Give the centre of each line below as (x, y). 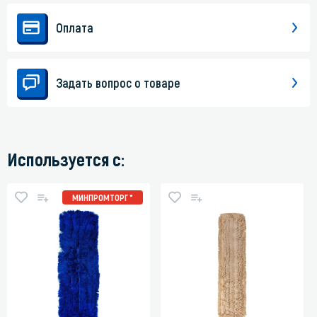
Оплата (75, 28)
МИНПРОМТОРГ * (103, 198)
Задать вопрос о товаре (118, 83)
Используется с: (66, 159)
